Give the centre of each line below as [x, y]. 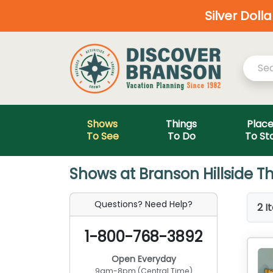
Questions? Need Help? [144, 204]
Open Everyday [144, 259]
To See [102, 136]
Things [182, 124]
